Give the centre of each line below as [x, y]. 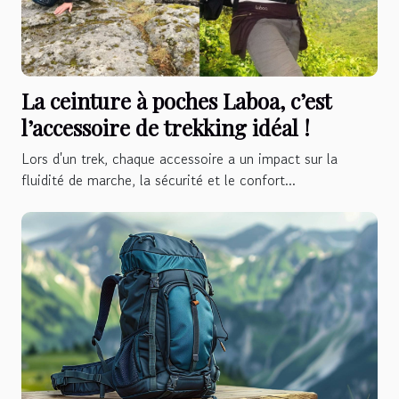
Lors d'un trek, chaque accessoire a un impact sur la [179, 158]
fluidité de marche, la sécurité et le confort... [159, 179]
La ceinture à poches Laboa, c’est [176, 100]
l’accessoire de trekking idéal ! [166, 127]
